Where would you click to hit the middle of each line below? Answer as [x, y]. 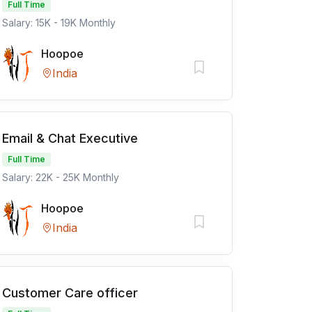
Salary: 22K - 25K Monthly [61, 177]
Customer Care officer [70, 293]
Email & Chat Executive [70, 138]
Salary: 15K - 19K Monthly [59, 23]
